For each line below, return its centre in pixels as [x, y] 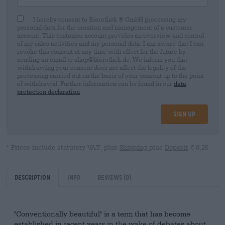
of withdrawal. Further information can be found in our [95, 83]
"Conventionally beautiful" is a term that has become [102, 214]
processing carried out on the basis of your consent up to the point [110, 75]
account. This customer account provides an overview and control [110, 35]
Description [32, 177]
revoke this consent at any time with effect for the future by [101, 51]
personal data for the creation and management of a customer [105, 27]
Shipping [134, 147]
